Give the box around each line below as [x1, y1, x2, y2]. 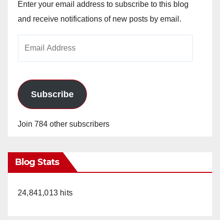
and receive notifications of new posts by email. [18, 14, 181, 23]
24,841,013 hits [18, 188, 73, 197]
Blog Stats [15, 156, 59, 167]
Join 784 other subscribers [18, 119, 110, 128]
